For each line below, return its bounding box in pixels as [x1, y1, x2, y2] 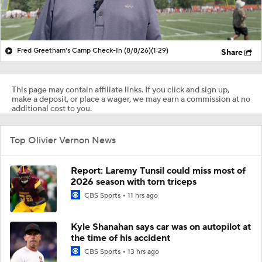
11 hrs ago [127, 191, 158, 200]
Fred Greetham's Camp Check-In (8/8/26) [17, 46, 151, 55]
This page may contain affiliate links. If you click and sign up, [12, 84, 229, 95]
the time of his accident [71, 232, 170, 244]
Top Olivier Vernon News [10, 134, 116, 146]
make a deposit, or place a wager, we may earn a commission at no [12, 94, 250, 105]
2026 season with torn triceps [71, 175, 196, 188]
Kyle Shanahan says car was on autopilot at [71, 220, 251, 233]
